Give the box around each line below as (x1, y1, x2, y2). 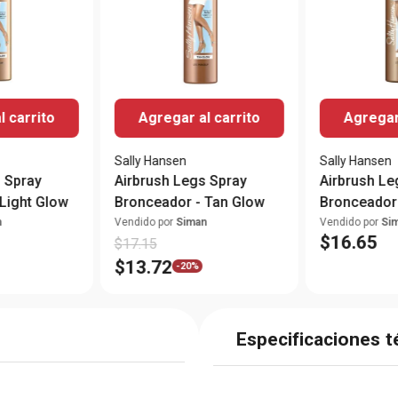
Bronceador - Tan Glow (114, 193, 265, 211)
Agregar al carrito (138, 108, 260, 126)
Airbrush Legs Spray (114, 171, 247, 189)
